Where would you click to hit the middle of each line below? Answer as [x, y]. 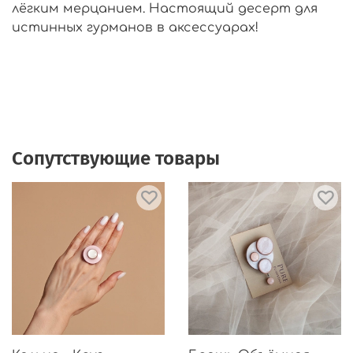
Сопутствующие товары [116, 158]
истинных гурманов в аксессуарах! [135, 28]
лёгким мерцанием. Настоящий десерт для [165, 9]
